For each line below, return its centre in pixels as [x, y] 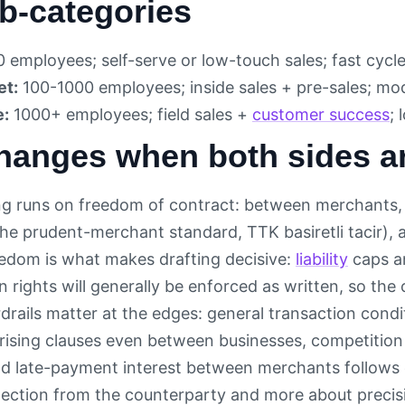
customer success [321, 115]
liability [322, 259]
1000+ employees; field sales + [131, 115]
